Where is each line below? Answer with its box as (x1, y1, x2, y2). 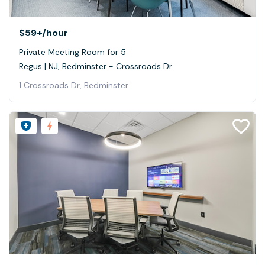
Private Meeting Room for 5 (19, 46, 126, 57)
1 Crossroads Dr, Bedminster (19, 79, 128, 91)
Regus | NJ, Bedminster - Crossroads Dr (19, 60, 172, 72)
